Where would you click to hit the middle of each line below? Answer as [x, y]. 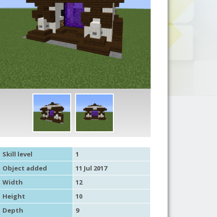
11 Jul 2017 [91, 168]
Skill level [17, 154]
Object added [24, 168]
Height [14, 196]
